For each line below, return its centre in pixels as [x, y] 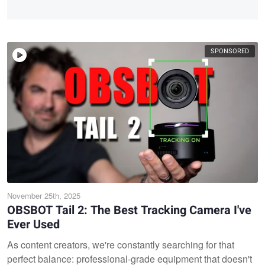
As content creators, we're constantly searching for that [121, 245]
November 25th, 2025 [44, 195]
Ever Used [33, 224]
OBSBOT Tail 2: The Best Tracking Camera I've [129, 210]
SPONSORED [230, 51]
